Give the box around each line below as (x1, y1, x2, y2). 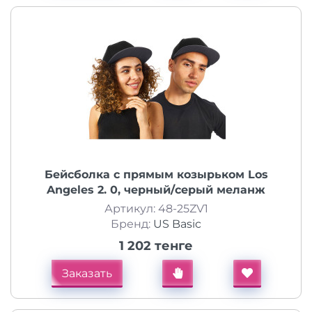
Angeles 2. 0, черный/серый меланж (47, 183, 265, 196)
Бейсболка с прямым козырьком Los (44, 168, 268, 181)
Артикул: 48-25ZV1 (104, 202, 208, 215)
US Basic (153, 217, 201, 231)
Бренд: (111, 217, 153, 231)
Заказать (61, 267, 112, 280)
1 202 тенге (119, 238, 193, 253)
